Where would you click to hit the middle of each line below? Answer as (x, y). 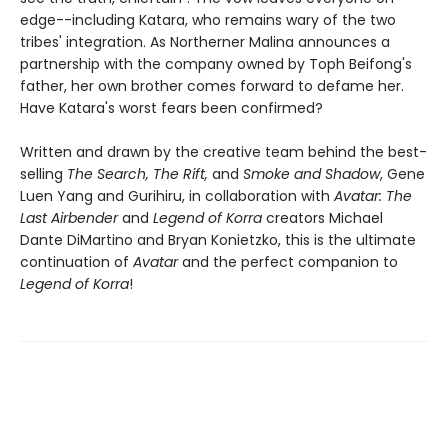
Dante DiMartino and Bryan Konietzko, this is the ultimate (218, 239)
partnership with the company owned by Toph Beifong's (216, 63)
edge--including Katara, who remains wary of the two (208, 19)
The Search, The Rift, (135, 173)
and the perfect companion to (288, 261)
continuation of (76, 261)
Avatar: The (373, 195)
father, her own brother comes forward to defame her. (212, 85)
